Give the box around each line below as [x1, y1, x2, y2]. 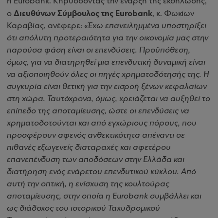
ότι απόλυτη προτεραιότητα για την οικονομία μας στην [7, 34, 208, 43]
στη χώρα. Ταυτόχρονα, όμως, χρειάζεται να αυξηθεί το [7, 94, 210, 104]
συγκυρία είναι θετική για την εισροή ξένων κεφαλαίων [7, 82, 207, 91]
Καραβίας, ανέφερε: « [7, 21, 88, 31]
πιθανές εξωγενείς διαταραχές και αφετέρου [7, 143, 171, 152]
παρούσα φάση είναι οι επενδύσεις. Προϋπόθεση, [7, 46, 190, 55]
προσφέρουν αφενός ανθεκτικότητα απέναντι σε [7, 131, 185, 140]
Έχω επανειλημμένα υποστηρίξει [88, 21, 206, 31]
